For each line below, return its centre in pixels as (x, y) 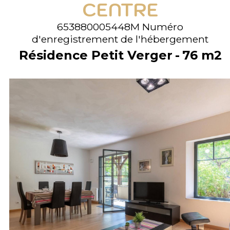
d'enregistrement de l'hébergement (120, 39)
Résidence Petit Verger (95, 55)
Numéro (163, 27)
